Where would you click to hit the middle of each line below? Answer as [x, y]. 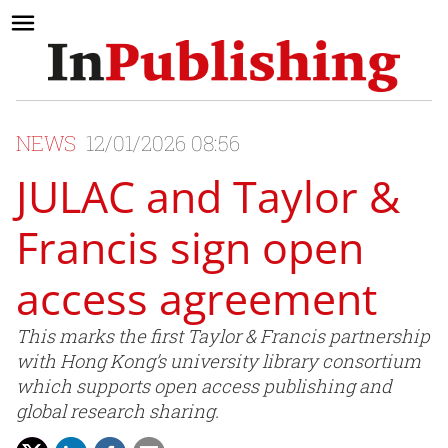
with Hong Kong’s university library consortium [218, 361]
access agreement [196, 299]
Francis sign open [190, 248]
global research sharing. [117, 411]
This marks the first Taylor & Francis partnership [223, 336]
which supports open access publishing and [204, 386]
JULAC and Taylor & [208, 197]
